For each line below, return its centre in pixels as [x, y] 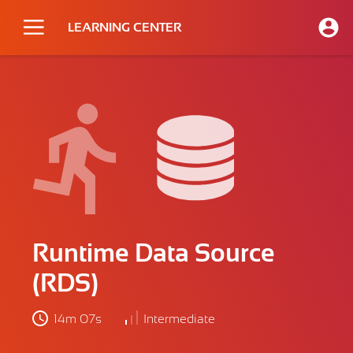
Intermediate [180, 319]
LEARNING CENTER [124, 28]
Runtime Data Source [154, 253]
